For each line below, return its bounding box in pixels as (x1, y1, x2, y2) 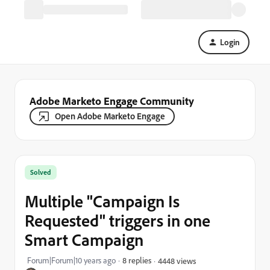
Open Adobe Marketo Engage (55, 110, 165, 122)
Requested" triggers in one (25, 210, 210, 231)
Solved (30, 168, 51, 177)
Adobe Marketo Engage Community (30, 94, 194, 107)
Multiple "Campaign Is (25, 190, 180, 212)
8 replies (122, 255, 151, 265)
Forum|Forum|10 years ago (27, 255, 116, 266)
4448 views (158, 255, 196, 266)
